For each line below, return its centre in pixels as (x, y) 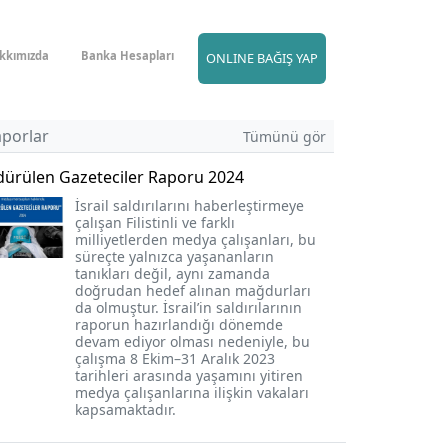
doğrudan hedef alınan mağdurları (193, 290)
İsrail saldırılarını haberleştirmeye (189, 205)
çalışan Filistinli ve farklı (155, 222)
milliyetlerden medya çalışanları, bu (195, 239)
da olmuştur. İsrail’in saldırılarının (188, 307)
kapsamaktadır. (125, 409)
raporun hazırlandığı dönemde (179, 324)
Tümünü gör (284, 136)
